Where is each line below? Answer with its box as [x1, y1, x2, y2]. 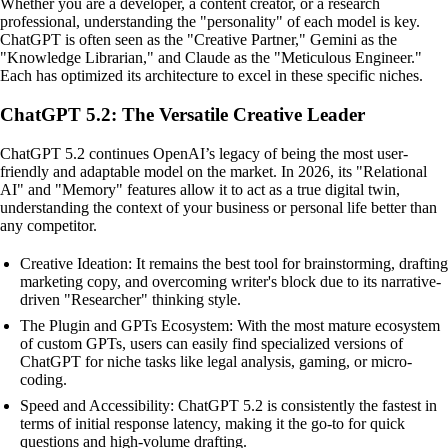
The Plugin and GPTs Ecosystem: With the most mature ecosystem [20, 316, 440, 334]
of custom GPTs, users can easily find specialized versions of [20, 334, 403, 352]
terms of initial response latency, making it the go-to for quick [20, 414, 405, 432]
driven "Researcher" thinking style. [20, 290, 241, 308]
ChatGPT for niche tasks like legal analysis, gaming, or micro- [20, 352, 412, 370]
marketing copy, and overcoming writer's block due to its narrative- [20, 272, 441, 290]
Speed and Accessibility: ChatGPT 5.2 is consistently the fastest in [20, 396, 437, 414]
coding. [20, 370, 67, 388]
